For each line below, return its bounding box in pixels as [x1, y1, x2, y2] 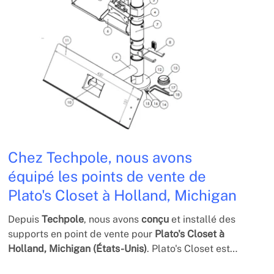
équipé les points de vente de [8, 167, 207, 185]
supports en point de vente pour [8, 228, 155, 240]
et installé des [169, 213, 236, 225]
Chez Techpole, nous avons [8, 148, 193, 166]
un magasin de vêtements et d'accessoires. [8, 257, 203, 269]
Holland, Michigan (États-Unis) [8, 242, 147, 254]
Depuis [8, 213, 42, 225]
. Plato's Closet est [147, 242, 231, 254]
